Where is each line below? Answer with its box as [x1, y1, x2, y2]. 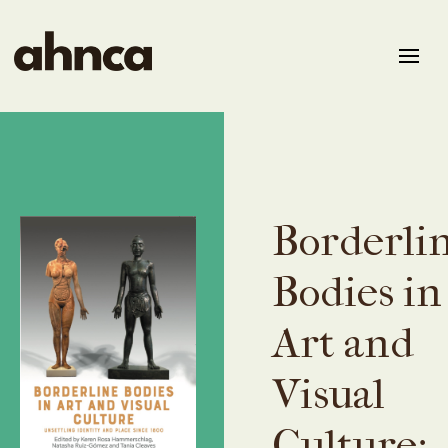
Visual [272, 369, 385, 419]
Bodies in [272, 267, 442, 317]
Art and [272, 318, 414, 368]
